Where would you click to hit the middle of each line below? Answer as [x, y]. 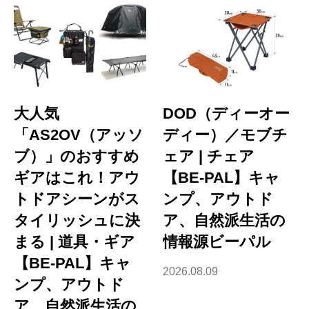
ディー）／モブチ [226, 135]
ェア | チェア [209, 157]
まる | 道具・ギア [74, 242]
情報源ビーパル [217, 242]
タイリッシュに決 [77, 221]
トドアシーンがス [77, 199]
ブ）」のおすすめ [77, 157]
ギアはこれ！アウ [77, 178]
